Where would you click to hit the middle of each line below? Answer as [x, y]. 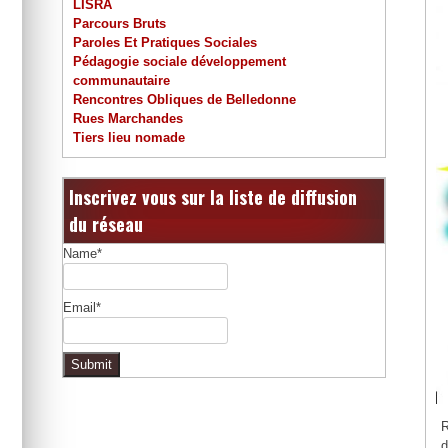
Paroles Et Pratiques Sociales [165, 43]
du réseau [106, 224]
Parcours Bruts [119, 24]
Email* [82, 308]
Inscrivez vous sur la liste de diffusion [213, 197]
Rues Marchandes [128, 119]
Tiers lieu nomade [129, 138]
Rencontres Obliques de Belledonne [184, 100]
